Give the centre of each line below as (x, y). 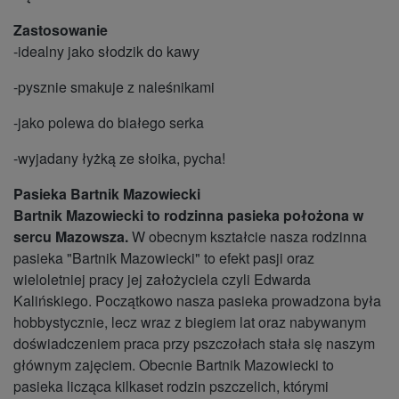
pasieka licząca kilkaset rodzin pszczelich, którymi (171, 387)
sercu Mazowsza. (71, 237)
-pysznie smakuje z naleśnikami (114, 87)
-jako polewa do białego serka (110, 123)
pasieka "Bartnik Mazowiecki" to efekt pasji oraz (164, 258)
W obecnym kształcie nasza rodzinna (248, 237)
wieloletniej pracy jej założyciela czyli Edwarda (162, 280)
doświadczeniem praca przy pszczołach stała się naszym (194, 344)
